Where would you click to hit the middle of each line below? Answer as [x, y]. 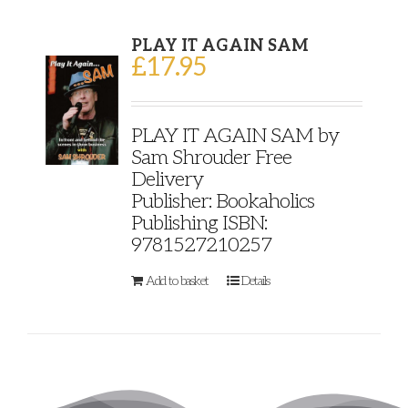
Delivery [167, 179]
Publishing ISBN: [199, 223]
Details [255, 280]
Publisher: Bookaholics [222, 201]
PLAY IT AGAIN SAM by [235, 135]
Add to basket [177, 280]
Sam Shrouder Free [211, 157]
